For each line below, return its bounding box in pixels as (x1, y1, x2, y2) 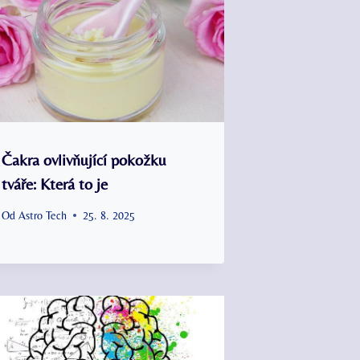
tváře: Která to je (2, 174, 108, 193)
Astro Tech (18, 208, 67, 222)
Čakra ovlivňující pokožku (2, 149, 167, 169)
